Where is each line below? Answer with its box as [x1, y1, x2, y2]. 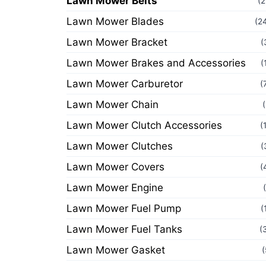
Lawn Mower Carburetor [66, 78, 183, 90]
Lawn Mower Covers [66, 161, 164, 173]
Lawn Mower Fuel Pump [66, 202, 181, 214]
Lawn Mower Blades [66, 15, 164, 27]
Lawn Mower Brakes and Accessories [66, 57, 246, 69]
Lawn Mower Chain [66, 99, 159, 110]
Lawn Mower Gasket [66, 244, 165, 256]
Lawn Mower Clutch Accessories [66, 119, 222, 131]
